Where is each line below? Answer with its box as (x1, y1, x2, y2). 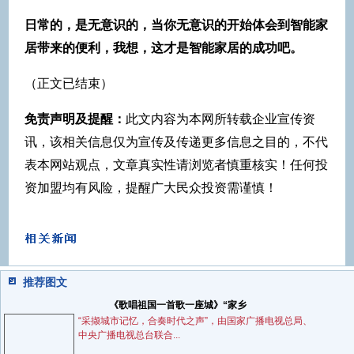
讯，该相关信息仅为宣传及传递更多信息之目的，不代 (24, 134, 328, 149)
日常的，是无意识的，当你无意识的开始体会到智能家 (24, 17, 328, 32)
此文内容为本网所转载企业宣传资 (126, 111, 315, 126)
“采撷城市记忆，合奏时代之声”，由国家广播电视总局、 (78, 314, 313, 326)
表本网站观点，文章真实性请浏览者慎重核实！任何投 (24, 157, 328, 171)
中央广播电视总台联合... (78, 329, 181, 341)
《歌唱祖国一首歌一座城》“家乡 (109, 299, 247, 311)
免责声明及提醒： (24, 111, 126, 126)
